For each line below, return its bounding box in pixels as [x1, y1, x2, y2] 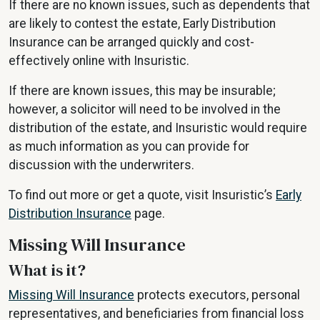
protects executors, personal [134, 288, 300, 303]
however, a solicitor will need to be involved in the [9, 102, 281, 117]
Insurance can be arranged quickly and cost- [9, 35, 254, 50]
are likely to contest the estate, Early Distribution [9, 16, 276, 31]
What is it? [9, 259, 86, 282]
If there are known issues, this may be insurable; [9, 84, 276, 99]
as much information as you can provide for [9, 139, 249, 154]
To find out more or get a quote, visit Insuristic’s [9, 188, 276, 203]
